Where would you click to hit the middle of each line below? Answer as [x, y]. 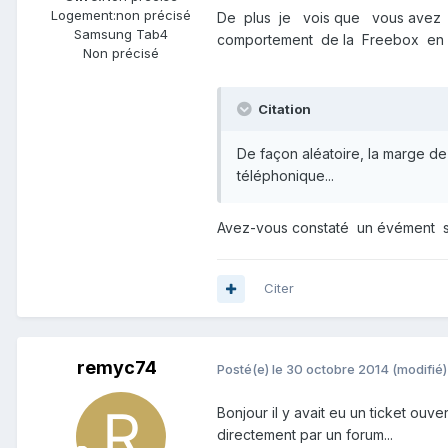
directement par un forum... [305, 434]
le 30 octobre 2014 [330, 368]
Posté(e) [244, 368]
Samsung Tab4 [121, 33]
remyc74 [117, 368]
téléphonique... [285, 176]
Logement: [83, 14]
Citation [283, 109]
